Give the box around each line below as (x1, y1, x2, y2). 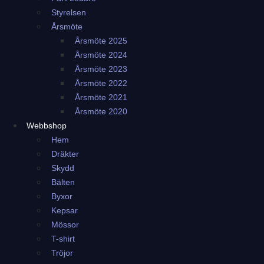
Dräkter (51, 149, 79, 159)
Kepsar (51, 206, 78, 215)
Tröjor (51, 248, 73, 258)
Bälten (51, 177, 75, 187)
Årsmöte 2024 (75, 50, 127, 60)
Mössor (51, 220, 79, 229)
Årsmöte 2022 (75, 78, 127, 88)
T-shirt (51, 234, 75, 243)
